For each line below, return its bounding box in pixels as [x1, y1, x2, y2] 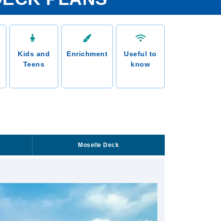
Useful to [124, 50, 157, 58]
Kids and [18, 50, 50, 58]
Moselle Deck [78, 142, 119, 148]
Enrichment [67, 50, 108, 58]
